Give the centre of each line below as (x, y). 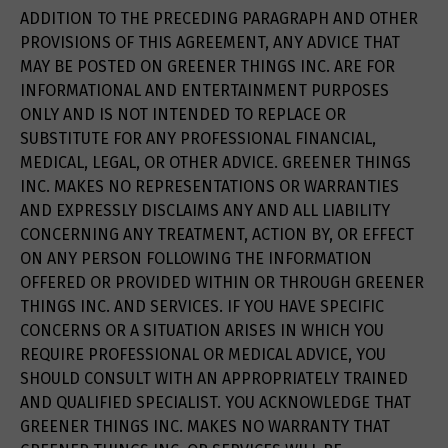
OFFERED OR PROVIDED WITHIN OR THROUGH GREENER (222, 283)
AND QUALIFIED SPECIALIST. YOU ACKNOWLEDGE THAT (215, 403)
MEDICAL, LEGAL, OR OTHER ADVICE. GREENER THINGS (215, 163)
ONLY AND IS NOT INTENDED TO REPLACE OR (183, 115)
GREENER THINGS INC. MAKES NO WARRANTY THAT (205, 427)
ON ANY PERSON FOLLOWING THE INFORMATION (196, 259)
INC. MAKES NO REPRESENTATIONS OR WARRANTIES (209, 187)
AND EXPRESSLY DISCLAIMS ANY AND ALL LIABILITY (205, 211)
